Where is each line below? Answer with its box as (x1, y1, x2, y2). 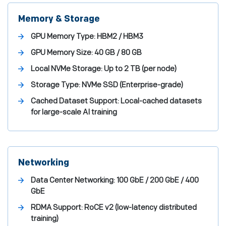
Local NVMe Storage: (31, 64, 102, 74)
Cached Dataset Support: (31, 96, 119, 106)
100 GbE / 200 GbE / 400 (115, 176, 199, 185)
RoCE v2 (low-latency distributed (83, 203, 197, 212)
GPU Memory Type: (31, 32, 95, 41)
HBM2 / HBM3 (95, 32, 143, 41)
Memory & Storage (18, 14, 100, 24)
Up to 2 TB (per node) (102, 64, 177, 74)
